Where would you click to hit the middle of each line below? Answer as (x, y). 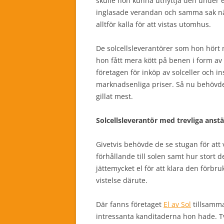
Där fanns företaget (130, 204)
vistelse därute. (122, 180)
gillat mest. (115, 96)
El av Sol (177, 204)
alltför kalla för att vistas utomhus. (153, 24)
